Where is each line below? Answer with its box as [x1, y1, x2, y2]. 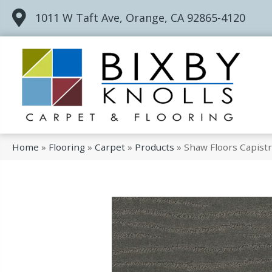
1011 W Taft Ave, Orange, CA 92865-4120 [35, 10, 245, 25]
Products [135, 141, 174, 154]
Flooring [49, 141, 85, 154]
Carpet [95, 141, 125, 154]
